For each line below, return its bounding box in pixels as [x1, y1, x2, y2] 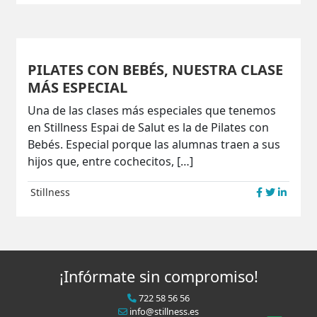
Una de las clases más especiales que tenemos [28, 103, 277, 119]
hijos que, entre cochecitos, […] [28, 154, 194, 170]
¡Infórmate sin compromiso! [59, 266, 258, 287]
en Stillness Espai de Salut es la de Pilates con [28, 120, 270, 136]
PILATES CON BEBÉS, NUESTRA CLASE [28, 60, 284, 80]
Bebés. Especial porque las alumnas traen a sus [28, 137, 281, 153]
